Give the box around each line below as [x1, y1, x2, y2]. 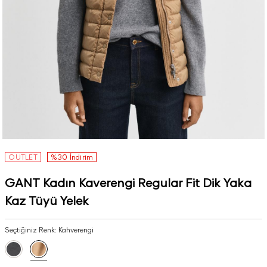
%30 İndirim [50, 153, 94, 162]
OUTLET [8, 153, 38, 162]
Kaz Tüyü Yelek [5, 194, 89, 208]
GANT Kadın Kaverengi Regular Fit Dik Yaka [5, 176, 252, 190]
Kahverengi [58, 225, 94, 234]
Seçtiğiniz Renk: [5, 225, 59, 234]
